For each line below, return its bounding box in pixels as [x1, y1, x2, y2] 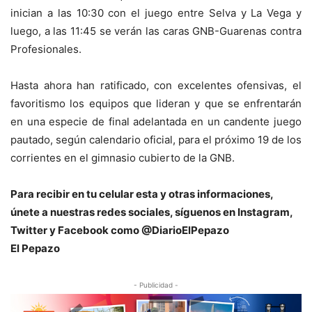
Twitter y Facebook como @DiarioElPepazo [10, 224, 229, 237]
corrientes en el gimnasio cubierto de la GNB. [10, 151, 235, 165]
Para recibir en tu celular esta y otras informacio [10, 187, 252, 201]
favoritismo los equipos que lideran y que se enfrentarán [10, 97, 302, 111]
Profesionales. [10, 42, 81, 56]
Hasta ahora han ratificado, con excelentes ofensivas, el [10, 79, 302, 93]
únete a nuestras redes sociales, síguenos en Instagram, [10, 205, 292, 219]
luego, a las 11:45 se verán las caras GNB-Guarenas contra [10, 24, 302, 38]
